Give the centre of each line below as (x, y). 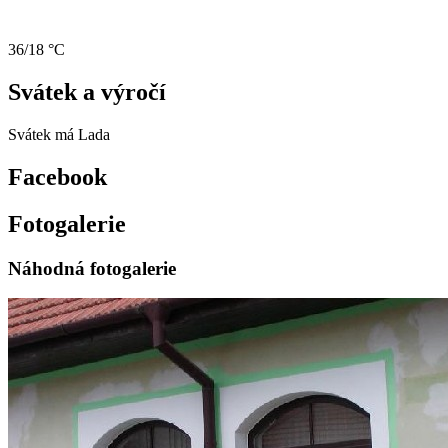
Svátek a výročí (87, 92)
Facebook (57, 176)
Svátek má (43, 134)
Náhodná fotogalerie (92, 268)
